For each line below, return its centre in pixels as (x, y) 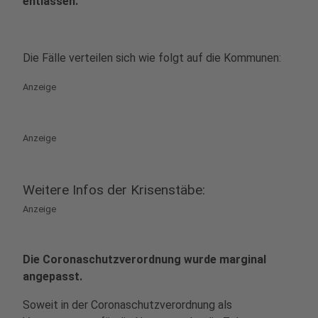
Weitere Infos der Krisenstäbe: (114, 190)
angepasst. (53, 276)
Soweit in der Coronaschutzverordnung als (127, 305)
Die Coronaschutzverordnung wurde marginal (144, 259)
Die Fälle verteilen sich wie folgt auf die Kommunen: (152, 58)
